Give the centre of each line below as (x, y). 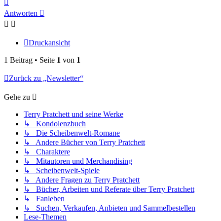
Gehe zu (17, 97)
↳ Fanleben (44, 199)
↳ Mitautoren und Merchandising (78, 161)
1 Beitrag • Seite (30, 60)
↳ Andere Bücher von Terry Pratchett (84, 143)
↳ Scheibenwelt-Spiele (62, 171)
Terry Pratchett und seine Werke (74, 114)
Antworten (21, 13)
